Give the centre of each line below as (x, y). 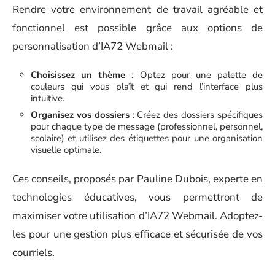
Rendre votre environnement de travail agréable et (137, 9)
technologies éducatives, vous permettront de (137, 197)
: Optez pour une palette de (194, 75)
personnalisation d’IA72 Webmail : (93, 46)
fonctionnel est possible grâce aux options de (137, 28)
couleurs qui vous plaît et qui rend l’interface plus (147, 87)
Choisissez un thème (78, 75)
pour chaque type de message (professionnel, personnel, (147, 127)
